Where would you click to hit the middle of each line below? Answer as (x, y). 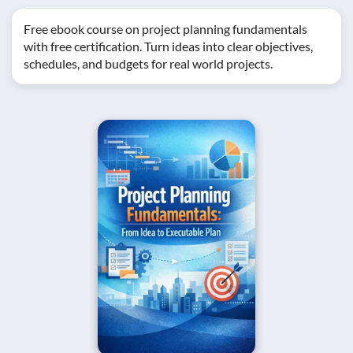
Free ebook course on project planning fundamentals (165, 29)
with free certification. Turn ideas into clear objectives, (168, 46)
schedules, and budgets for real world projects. (148, 63)
